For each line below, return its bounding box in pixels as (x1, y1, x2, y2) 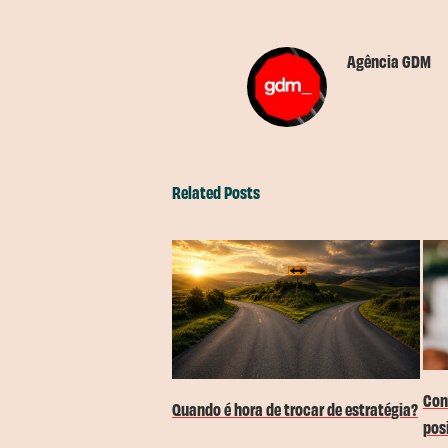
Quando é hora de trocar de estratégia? (172, 398, 418, 420)
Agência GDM (347, 49, 431, 71)
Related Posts (172, 180, 260, 202)
